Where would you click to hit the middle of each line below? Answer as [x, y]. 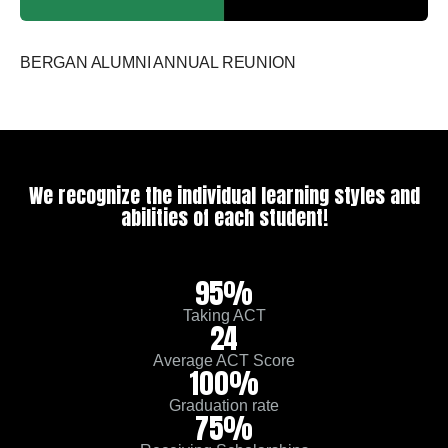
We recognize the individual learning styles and [224, 196]
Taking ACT [224, 316]
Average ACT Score [224, 361]
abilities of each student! [224, 218]
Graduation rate [224, 406]
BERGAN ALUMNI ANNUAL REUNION [158, 63]
